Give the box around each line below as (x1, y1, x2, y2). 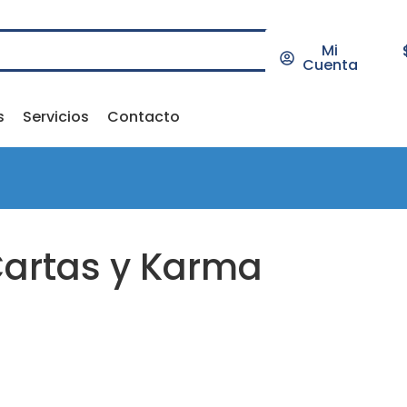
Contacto (106, 106, 180, 127)
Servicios (22, 106, 89, 127)
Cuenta (302, 55, 358, 75)
